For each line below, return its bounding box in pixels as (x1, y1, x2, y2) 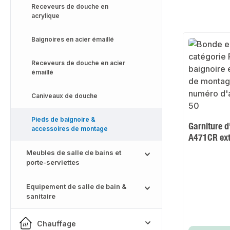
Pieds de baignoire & (31, 116, 95, 123)
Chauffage (37, 219, 76, 228)
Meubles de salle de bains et (26, 148, 121, 157)
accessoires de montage (31, 125, 108, 132)
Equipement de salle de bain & (26, 182, 126, 190)
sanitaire (26, 192, 55, 200)
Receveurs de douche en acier (31, 59, 125, 67)
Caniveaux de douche (31, 92, 98, 100)
